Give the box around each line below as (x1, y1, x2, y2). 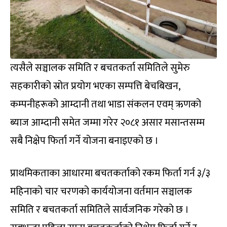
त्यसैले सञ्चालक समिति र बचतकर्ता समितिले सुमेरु (10, 59, 190, 77)
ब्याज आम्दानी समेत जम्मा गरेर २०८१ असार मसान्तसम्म (10, 113, 205, 131)
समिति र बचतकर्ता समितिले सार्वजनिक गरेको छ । (10, 201, 189, 218)
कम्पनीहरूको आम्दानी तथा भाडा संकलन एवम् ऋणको (10, 95, 201, 113)
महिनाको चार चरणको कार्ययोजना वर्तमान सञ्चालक (10, 182, 192, 200)
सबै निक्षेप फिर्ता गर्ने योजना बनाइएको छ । (10, 132, 159, 149)
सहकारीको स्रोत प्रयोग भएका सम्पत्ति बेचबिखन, (10, 77, 180, 95)
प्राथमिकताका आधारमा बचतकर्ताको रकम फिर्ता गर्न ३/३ (10, 164, 210, 182)
